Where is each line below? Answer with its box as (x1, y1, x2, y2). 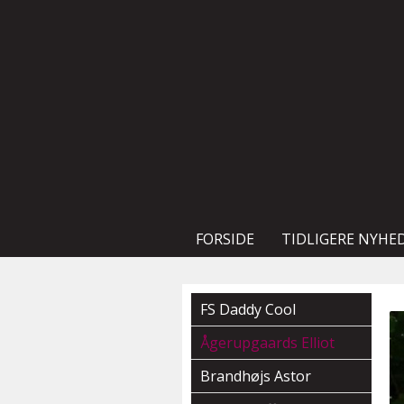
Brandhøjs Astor (200, 366, 311, 386)
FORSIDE (196, 229, 254, 249)
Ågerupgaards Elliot (200, 333, 335, 353)
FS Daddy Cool (200, 299, 296, 319)
